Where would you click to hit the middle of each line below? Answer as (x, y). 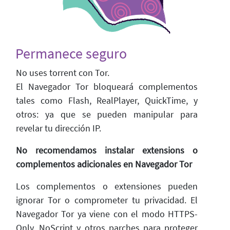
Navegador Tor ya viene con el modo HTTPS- (107, 214)
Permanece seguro (71, 53)
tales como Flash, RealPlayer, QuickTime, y (107, 100)
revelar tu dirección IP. (59, 128)
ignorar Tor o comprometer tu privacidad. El (107, 200)
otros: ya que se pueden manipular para (107, 114)
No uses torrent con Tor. (63, 73)
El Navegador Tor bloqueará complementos (107, 87)
